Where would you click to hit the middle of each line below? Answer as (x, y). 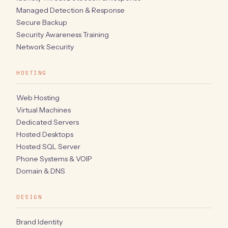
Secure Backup (42, 22)
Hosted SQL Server (48, 146)
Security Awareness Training (63, 34)
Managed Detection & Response (70, 10)
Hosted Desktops (45, 134)
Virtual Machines (44, 110)
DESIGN (30, 197)
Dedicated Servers (48, 122)
